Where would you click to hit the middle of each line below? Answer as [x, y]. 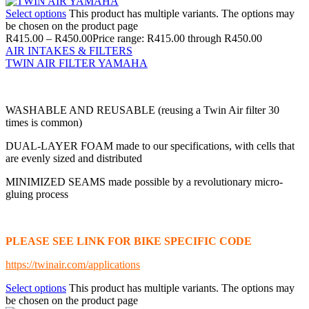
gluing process [37, 194]
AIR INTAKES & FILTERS [69, 50]
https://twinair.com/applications [73, 264]
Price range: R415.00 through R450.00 [177, 38]
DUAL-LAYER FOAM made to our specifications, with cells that [150, 146]
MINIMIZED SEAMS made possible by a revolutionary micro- [144, 181]
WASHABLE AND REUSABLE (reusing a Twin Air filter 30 [142, 110]
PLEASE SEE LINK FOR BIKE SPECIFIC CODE [129, 241]
